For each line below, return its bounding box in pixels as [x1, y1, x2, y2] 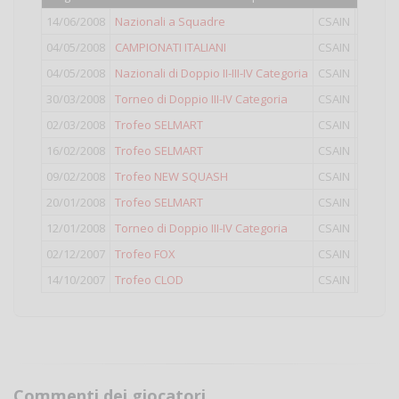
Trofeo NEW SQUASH [115, 168, 228, 184]
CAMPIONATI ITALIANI [115, 39, 226, 55]
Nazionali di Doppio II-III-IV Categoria [115, 65, 308, 81]
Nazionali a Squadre [115, 13, 225, 29]
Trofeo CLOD [115, 272, 183, 288]
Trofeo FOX [115, 246, 175, 262]
